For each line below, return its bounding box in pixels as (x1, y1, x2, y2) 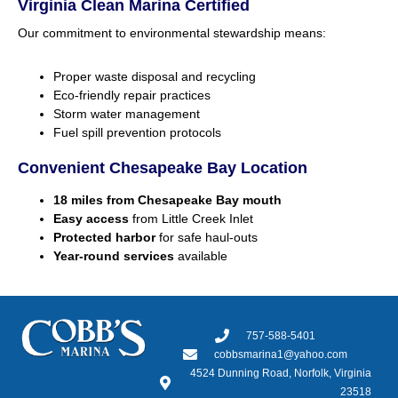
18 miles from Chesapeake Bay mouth (53, 192, 282, 207)
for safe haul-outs (155, 229, 258, 244)
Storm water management (53, 106, 200, 121)
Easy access (53, 211, 129, 226)
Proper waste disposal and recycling (53, 68, 256, 84)
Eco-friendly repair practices (53, 87, 211, 102)
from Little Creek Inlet (129, 211, 253, 226)
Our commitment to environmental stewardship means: (18, 25, 326, 40)
